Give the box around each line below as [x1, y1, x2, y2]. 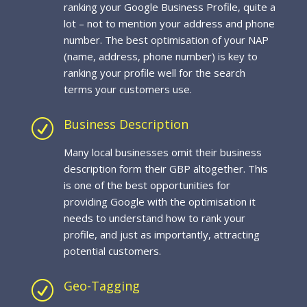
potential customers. [63, 244, 164, 258]
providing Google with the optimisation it [63, 195, 256, 208]
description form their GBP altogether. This [63, 162, 268, 175]
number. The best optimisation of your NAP [63, 33, 269, 47]
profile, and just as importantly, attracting [63, 228, 260, 241]
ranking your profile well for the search [63, 66, 245, 79]
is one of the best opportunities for [63, 178, 230, 192]
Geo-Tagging [63, 278, 140, 294]
